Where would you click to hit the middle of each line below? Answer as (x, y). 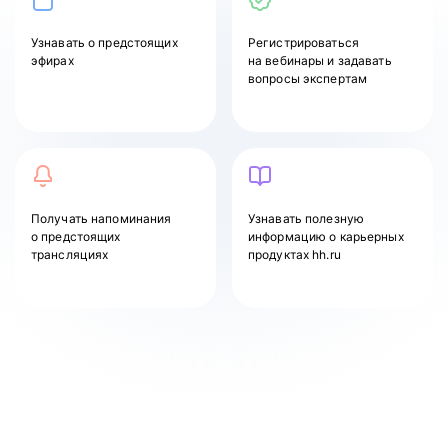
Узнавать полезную (306, 218)
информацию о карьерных (326, 236)
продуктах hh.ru (294, 254)
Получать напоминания (101, 218)
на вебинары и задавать (320, 60)
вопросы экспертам (308, 78)
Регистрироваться (303, 42)
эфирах (52, 60)
